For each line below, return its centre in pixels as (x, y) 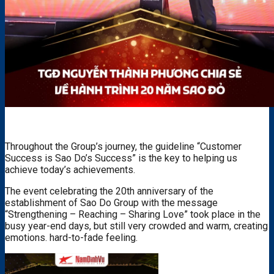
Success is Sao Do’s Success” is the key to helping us (121, 158)
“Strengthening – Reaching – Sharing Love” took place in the (133, 214)
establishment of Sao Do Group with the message (111, 202)
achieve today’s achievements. (70, 169)
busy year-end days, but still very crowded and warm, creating (136, 226)
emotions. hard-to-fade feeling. (71, 237)
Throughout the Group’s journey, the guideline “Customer (123, 146)
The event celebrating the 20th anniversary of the (109, 191)
